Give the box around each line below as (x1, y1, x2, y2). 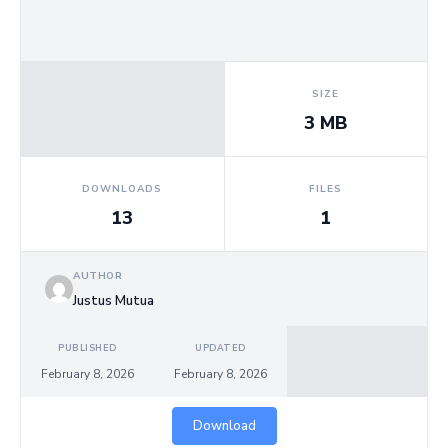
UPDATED (195, 342, 246, 354)
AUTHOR (73, 269, 123, 283)
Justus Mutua (73, 292, 154, 310)
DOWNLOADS (82, 182, 163, 196)
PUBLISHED (58, 342, 117, 354)
